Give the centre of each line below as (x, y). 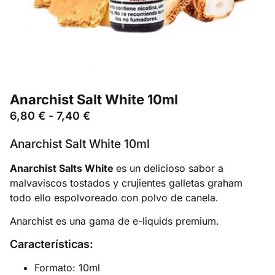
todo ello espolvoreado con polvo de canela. (114, 198)
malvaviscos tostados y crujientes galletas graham (126, 183)
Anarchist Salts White (63, 168)
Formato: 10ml (67, 267)
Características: (52, 244)
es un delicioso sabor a (170, 168)
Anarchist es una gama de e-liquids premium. (114, 221)
